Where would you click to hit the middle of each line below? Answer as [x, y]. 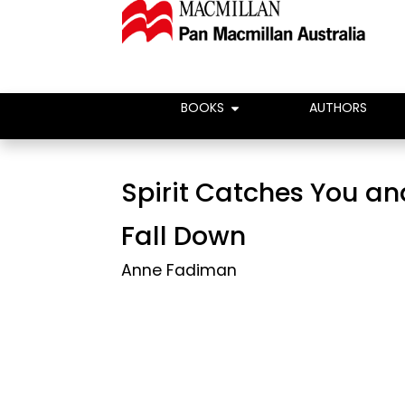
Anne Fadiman [179, 270]
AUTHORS [338, 108]
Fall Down [184, 236]
